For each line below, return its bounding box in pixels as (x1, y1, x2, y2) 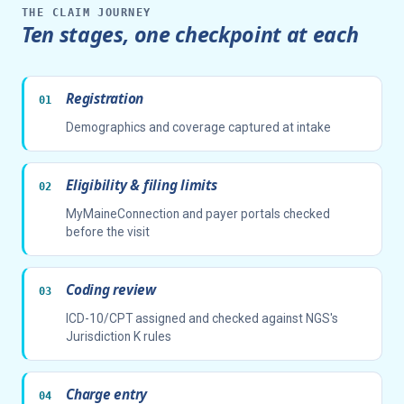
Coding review (66, 280, 157, 300)
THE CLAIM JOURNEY (22, 6, 151, 20)
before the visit (66, 225, 150, 240)
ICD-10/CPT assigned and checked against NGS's (66, 311, 338, 326)
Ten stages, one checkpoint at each (22, 20, 359, 50)
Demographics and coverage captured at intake (66, 120, 331, 135)
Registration (66, 89, 144, 109)
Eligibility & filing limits (66, 176, 217, 196)
